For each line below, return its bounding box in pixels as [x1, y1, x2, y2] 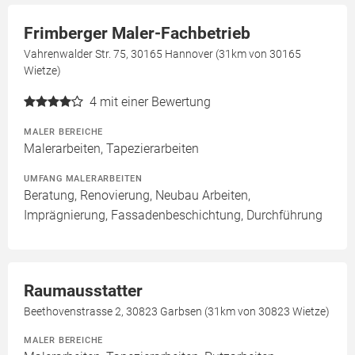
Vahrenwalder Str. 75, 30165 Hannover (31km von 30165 [24, 48, 301, 61]
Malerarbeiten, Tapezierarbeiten [24, 141, 199, 157]
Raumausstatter [24, 281, 143, 301]
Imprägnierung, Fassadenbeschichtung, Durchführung [24, 208, 323, 223]
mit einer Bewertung [100, 94, 211, 110]
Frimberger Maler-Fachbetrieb [24, 24, 250, 44]
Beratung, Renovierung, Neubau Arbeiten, [24, 188, 250, 204]
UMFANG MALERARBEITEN [24, 173, 143, 185]
